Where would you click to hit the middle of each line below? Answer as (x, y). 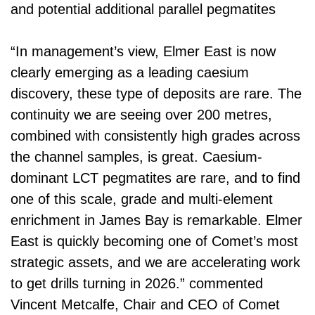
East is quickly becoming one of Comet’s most (154, 241)
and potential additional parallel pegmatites (143, 9)
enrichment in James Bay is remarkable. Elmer (156, 220)
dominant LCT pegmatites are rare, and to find (155, 178)
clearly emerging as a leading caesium (130, 72)
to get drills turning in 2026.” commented (137, 283)
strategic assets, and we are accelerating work (155, 262)
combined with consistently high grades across (155, 136)
